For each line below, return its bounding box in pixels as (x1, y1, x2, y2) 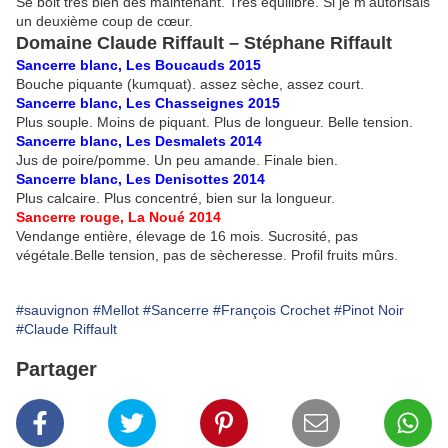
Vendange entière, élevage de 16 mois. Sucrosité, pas (16, 228, 358, 245)
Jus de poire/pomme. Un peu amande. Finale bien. (16, 152, 338, 169)
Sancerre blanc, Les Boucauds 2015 (16, 57, 261, 74)
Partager (16, 358, 97, 381)
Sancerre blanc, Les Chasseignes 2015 (16, 95, 280, 112)
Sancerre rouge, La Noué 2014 (16, 209, 221, 226)
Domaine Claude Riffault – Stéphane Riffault (16, 33, 392, 54)
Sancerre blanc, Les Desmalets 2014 (16, 133, 262, 150)
